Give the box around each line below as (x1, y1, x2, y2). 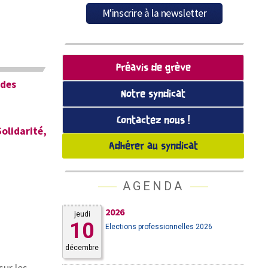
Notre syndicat (121, 89, 186, 100)
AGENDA (122, 179, 184, 193)
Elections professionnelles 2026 (105, 223, 213, 231)
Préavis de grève (115, 62, 191, 74)
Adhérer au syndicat (108, 141, 198, 152)
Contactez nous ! (117, 115, 190, 126)
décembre (65, 243, 99, 252)
